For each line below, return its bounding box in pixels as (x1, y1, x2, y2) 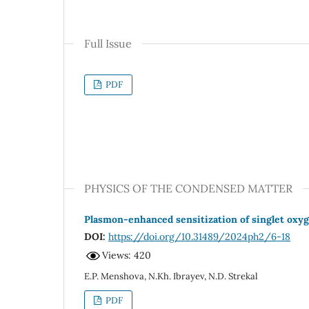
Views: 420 (102, 249, 151, 262)
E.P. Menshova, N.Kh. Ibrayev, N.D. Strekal (84, 270, 258, 282)
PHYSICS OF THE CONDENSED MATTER (84, 181, 292, 195)
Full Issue (84, 36, 132, 50)
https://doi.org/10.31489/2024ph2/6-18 (108, 230, 290, 243)
